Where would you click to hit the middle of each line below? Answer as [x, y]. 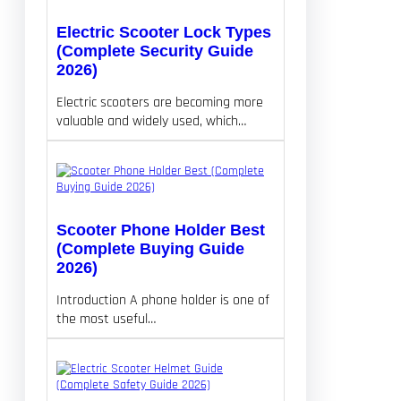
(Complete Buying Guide [150, 248]
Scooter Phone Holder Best [161, 230]
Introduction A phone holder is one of [163, 300]
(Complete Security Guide [155, 51]
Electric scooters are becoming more [160, 102]
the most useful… [106, 319]
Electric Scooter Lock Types [164, 32]
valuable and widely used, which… [151, 121]
